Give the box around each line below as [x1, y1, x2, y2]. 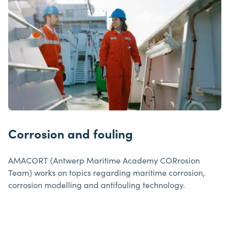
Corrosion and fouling [8, 125, 133, 142]
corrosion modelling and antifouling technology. [8, 179, 185, 191]
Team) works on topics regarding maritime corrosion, [8, 167, 205, 178]
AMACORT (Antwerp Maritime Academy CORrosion [8, 154, 200, 166]
